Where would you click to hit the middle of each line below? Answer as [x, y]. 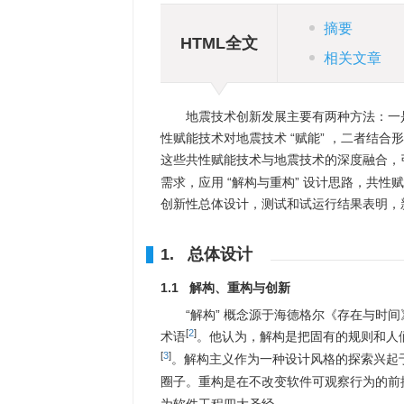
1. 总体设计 [207, 254]
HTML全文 [219, 43]
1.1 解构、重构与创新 [225, 288]
